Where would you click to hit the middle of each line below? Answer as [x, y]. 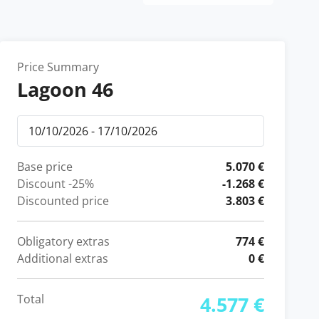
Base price [45, 167]
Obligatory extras [63, 241]
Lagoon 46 [65, 89]
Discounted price [63, 201]
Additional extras [63, 258]
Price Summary [58, 67]
